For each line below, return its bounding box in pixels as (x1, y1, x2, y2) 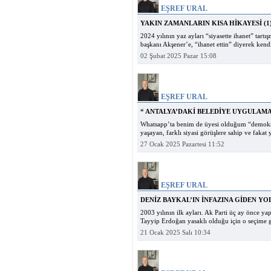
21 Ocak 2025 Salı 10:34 (140, 229, 211, 236)
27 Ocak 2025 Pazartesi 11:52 (140, 141, 224, 148)
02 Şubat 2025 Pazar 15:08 (140, 53, 217, 59)
